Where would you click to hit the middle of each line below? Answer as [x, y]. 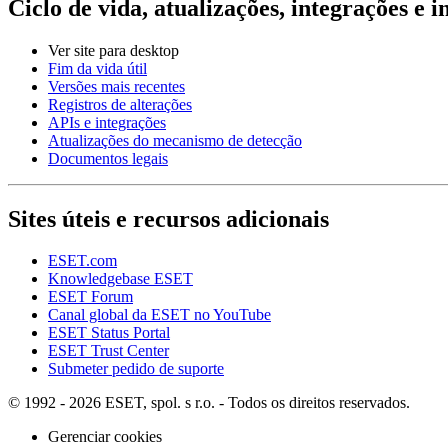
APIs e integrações [107, 122]
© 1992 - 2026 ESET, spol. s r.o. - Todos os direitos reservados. [209, 403]
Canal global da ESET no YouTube [159, 315]
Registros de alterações [120, 104]
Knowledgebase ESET [120, 279]
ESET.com [82, 261]
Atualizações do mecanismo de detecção [175, 140]
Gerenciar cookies [105, 437]
